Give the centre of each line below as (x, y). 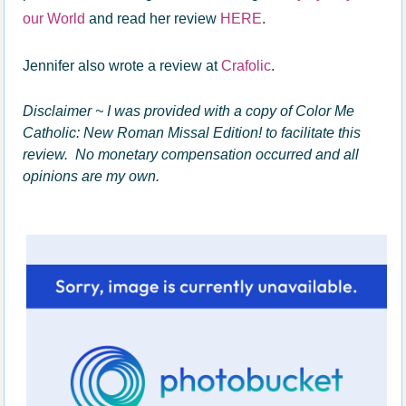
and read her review (153, 18)
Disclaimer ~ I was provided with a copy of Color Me (189, 111)
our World (54, 18)
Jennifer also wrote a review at (122, 65)
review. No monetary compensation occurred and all (191, 154)
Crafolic (246, 65)
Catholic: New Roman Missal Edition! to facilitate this (192, 132)
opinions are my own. (92, 176)
